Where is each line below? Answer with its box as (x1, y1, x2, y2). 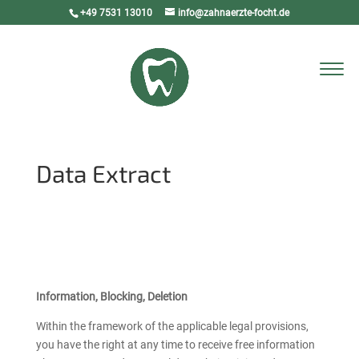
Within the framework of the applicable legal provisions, (35, 320, 309, 333)
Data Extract (35, 159, 171, 188)
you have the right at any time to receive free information (35, 338, 315, 351)
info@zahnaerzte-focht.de (178, 7, 290, 18)
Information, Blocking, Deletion (35, 290, 188, 303)
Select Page (14, 64, 82, 75)
